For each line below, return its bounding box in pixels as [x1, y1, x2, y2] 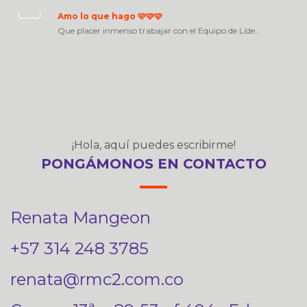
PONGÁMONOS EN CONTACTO [40, 155, 267, 172]
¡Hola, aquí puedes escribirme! [71, 138, 236, 151]
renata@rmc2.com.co [10, 269, 184, 289]
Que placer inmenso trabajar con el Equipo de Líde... [58, 25, 261, 36]
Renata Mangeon [10, 207, 151, 228]
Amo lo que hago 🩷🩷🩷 [58, 10, 162, 21]
